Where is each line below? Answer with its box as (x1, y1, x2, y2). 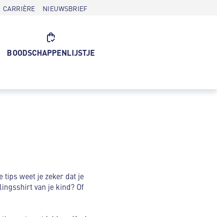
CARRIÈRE (2, 3, 35, 13)
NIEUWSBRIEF (43, 3, 87, 13)
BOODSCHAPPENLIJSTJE (7, 47, 95, 58)
